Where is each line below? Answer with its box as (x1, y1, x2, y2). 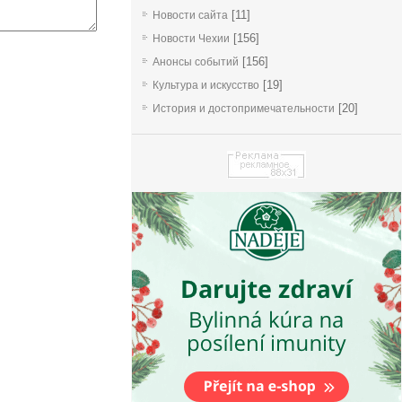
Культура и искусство (153, 79, 259, 92)
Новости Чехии (153, 32, 230, 45)
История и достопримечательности (153, 102, 335, 115)
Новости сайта (153, 9, 228, 22)
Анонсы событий (153, 56, 239, 68)
